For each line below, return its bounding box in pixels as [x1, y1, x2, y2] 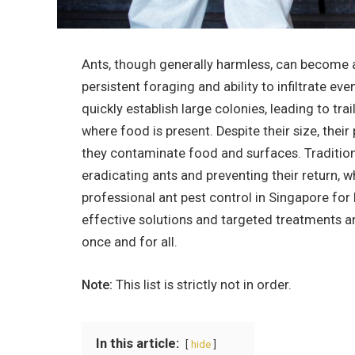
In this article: [96, 335, 179, 351]
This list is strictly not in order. [113, 277, 292, 292]
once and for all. [82, 235, 177, 250]
